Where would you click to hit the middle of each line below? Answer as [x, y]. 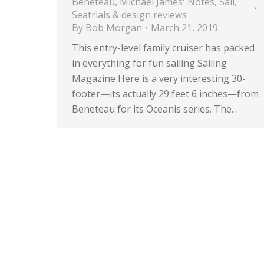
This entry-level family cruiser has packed [163, 48]
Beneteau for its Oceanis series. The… [155, 109]
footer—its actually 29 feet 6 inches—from [165, 94]
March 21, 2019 [184, 28]
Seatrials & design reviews [129, 15]
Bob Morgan [114, 28]
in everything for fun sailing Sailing [149, 63]
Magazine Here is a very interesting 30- [159, 78]
